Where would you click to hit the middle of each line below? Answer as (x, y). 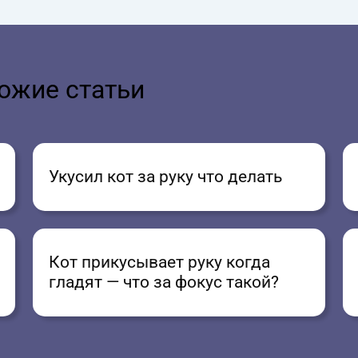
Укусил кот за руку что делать (166, 177)
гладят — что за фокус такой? (164, 282)
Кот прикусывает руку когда (160, 263)
